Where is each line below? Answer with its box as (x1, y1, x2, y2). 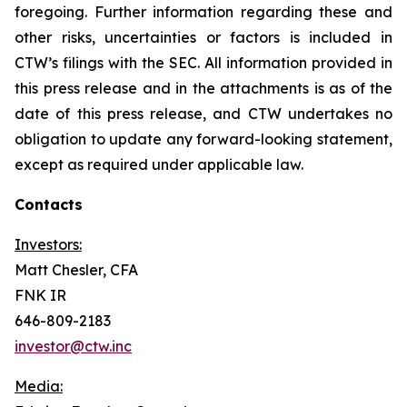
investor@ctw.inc (15, 337, 132, 355)
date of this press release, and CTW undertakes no (15, 104, 392, 123)
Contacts (15, 195, 83, 213)
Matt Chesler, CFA (15, 261, 138, 279)
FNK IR (15, 286, 66, 304)
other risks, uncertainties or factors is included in (15, 28, 392, 46)
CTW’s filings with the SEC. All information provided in (15, 54, 392, 72)
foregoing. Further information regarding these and (15, 3, 392, 21)
